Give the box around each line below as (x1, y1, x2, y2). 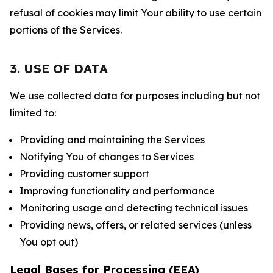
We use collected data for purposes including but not (10, 90, 260, 102)
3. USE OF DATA (10, 61, 108, 76)
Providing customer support (19, 168, 149, 180)
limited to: (10, 107, 56, 119)
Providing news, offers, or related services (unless (19, 219, 252, 231)
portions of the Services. (10, 24, 122, 36)
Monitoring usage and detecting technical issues (19, 202, 248, 214)
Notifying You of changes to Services (19, 151, 194, 163)
